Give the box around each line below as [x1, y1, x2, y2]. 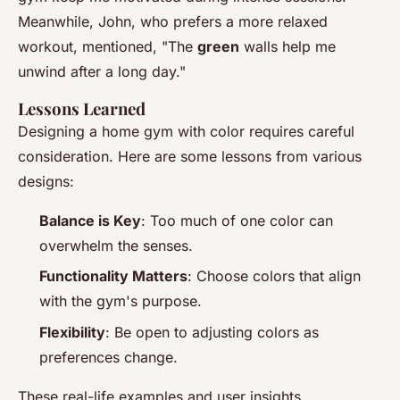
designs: [18, 172, 74, 191]
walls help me [239, 37, 336, 56]
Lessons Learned [18, 97, 146, 121]
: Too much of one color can [141, 212, 333, 230]
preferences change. [39, 347, 178, 366]
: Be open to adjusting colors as [105, 322, 319, 341]
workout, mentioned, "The [18, 37, 197, 56]
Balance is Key [39, 212, 141, 230]
